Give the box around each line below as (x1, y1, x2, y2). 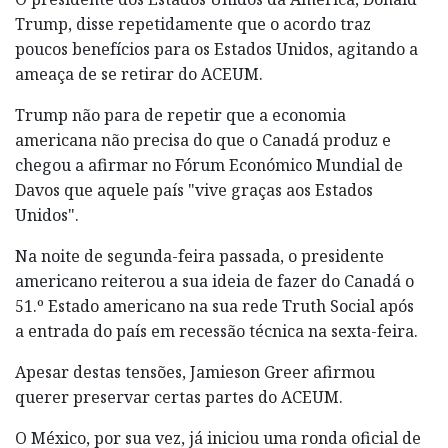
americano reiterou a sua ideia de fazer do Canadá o (15, 269, 414, 292)
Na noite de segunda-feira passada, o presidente (15, 244, 384, 267)
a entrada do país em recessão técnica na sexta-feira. (15, 319, 418, 342)
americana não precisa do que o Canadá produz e (15, 128, 391, 151)
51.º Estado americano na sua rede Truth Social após (15, 294, 414, 317)
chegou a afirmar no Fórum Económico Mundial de (15, 153, 403, 176)
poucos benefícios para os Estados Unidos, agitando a (15, 37, 418, 60)
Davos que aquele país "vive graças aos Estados (15, 178, 373, 201)
